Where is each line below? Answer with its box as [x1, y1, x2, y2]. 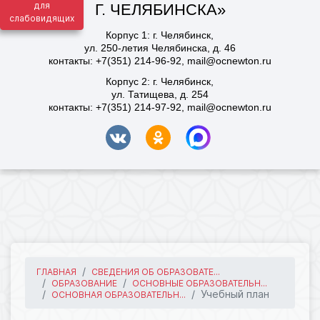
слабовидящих [9, 13, 74, 24]
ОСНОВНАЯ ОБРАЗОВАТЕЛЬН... [51, 289, 186, 300]
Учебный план [201, 288, 269, 300]
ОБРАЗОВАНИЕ [51, 278, 117, 289]
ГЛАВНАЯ [36, 266, 76, 277]
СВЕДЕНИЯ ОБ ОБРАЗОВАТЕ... [91, 266, 220, 277]
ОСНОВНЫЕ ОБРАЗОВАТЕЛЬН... [132, 278, 267, 289]
